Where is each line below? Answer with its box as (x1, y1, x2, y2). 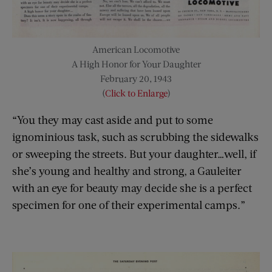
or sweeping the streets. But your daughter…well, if (12, 147, 256, 161)
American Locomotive (92, 44, 180, 55)
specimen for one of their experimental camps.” (12, 198, 245, 212)
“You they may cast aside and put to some (12, 113, 213, 127)
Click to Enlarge (104, 87, 168, 99)
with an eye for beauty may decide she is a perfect (12, 181, 252, 195)
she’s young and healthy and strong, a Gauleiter (12, 164, 242, 178)
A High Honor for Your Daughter (71, 58, 201, 70)
